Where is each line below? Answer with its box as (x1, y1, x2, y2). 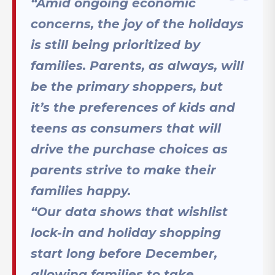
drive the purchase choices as (31, 141, 228, 157)
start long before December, (31, 246, 217, 261)
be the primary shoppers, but (31, 79, 223, 94)
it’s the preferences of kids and (31, 99, 235, 115)
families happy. (31, 183, 131, 198)
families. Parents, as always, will (31, 58, 244, 73)
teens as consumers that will (31, 120, 221, 136)
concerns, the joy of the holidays (31, 16, 244, 31)
